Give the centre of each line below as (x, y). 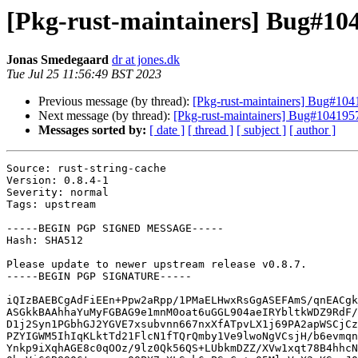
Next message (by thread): (106, 116)
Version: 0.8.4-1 (58, 181)
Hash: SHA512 (45, 241)
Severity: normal (58, 193)
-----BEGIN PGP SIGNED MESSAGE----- (115, 229)
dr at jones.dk (146, 60)
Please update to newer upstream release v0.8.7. (157, 265)
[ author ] (312, 130)
